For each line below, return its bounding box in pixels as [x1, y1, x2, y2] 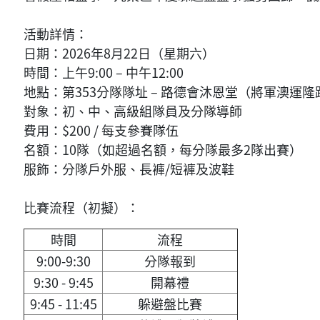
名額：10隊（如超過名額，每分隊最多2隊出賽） [24, 140, 302, 160]
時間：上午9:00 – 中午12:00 [24, 63, 184, 83]
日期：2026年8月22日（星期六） [24, 44, 215, 64]
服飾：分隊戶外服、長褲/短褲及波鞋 [24, 159, 234, 179]
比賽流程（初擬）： [24, 198, 139, 218]
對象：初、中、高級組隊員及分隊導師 [24, 101, 242, 121]
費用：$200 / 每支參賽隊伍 [24, 121, 179, 141]
